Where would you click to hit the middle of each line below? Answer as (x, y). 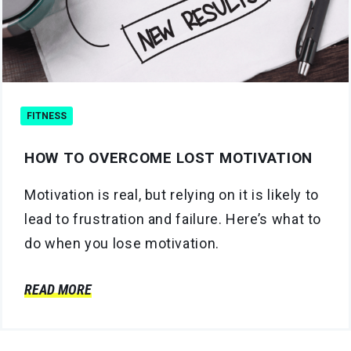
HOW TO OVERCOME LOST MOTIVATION (168, 157)
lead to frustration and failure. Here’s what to (173, 219)
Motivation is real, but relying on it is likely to (172, 194)
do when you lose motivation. (122, 243)
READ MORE (58, 289)
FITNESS (47, 116)
